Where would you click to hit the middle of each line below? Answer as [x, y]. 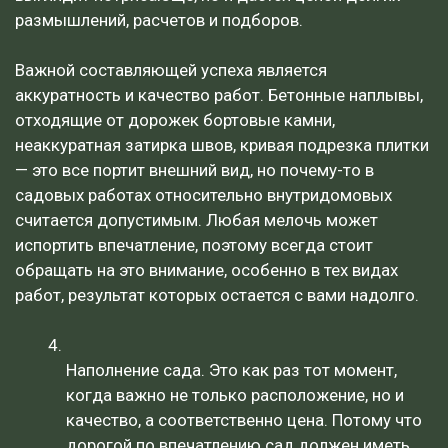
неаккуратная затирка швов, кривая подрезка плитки [222, 144]
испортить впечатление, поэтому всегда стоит [194, 244]
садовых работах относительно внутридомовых [203, 194]
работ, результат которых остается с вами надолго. [217, 294]
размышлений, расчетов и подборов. [159, 19]
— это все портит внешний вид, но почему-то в [194, 169]
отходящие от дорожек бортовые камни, [175, 119]
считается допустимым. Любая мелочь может [196, 219]
